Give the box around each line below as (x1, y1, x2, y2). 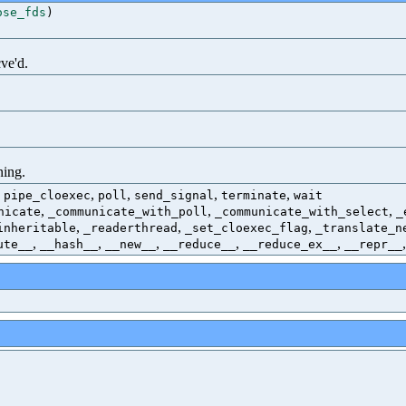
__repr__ (344, 237, 402, 251)
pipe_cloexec (4, 188, 91, 202)
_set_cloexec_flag (185, 221, 308, 235)
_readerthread (83, 221, 178, 235)
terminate (221, 188, 286, 202)
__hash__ (40, 237, 98, 251)
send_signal (134, 188, 214, 202)
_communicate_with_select (215, 205, 389, 218)
